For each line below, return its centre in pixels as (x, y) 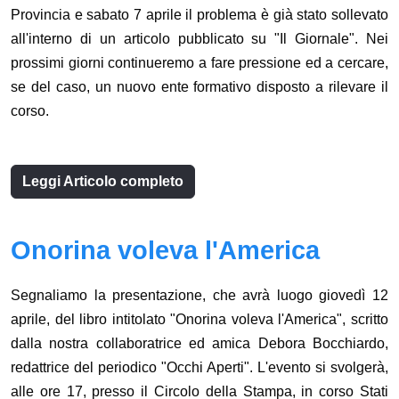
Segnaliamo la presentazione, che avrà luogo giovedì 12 (199, 296)
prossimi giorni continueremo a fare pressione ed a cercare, (199, 63)
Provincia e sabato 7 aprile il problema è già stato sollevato (199, 15)
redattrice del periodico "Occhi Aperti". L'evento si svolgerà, (199, 368)
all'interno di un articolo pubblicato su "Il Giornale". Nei (199, 39)
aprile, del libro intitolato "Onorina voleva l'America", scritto (199, 320)
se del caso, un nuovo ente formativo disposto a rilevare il (199, 87)
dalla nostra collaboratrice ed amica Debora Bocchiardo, (199, 344)
